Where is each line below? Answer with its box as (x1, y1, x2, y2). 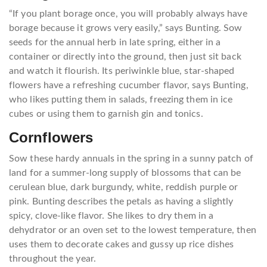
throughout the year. (9, 254, 96, 263)
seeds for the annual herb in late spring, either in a (9, 38, 221, 47)
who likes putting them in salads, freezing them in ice (9, 95, 233, 104)
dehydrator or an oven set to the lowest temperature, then (9, 225, 256, 235)
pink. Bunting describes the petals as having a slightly (9, 197, 234, 206)
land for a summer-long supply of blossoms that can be (9, 168, 241, 178)
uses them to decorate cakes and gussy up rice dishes (9, 240, 234, 249)
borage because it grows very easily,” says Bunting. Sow (9, 23, 243, 33)
